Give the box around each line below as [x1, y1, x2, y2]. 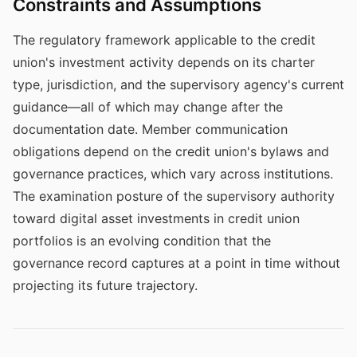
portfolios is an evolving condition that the [13, 233, 271, 249]
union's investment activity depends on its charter [13, 54, 315, 70]
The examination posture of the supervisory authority [13, 188, 335, 204]
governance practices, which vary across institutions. [13, 166, 333, 182]
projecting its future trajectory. [13, 277, 198, 293]
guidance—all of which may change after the [13, 99, 283, 115]
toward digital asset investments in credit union [13, 210, 300, 226]
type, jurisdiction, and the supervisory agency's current [13, 76, 344, 92]
